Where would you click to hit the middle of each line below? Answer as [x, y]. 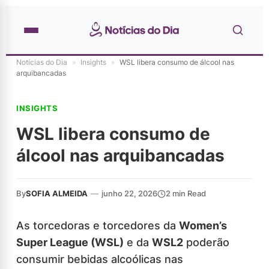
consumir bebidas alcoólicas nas [100, 259]
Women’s [203, 225]
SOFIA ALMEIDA [57, 193]
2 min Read [186, 193]
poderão [206, 242]
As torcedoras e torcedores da [98, 225]
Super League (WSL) [70, 242]
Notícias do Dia [42, 62]
